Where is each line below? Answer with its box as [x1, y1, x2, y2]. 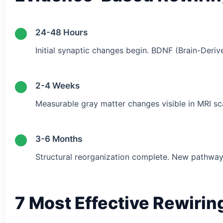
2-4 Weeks [35, 80, 80, 91]
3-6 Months [35, 133, 82, 144]
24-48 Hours [35, 27, 88, 37]
